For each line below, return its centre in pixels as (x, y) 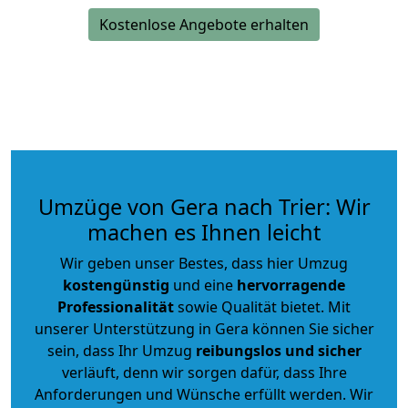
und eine (203, 285)
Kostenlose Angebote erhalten (204, 24)
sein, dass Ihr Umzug (121, 350)
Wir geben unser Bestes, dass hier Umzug (204, 263)
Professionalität (116, 306)
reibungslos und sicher (278, 350)
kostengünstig (116, 285)
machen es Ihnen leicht (204, 232)
